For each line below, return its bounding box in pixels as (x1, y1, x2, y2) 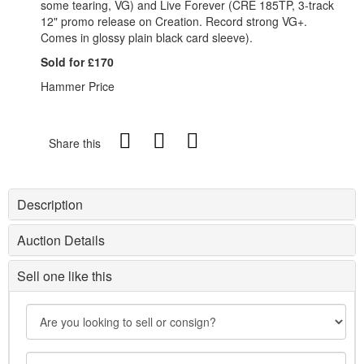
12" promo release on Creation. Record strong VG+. (41, 13, 307, 30)
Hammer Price (41, 78, 115, 95)
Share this (49, 135, 101, 152)
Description (17, 195, 83, 214)
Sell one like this (17, 266, 112, 286)
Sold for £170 (41, 54, 114, 71)
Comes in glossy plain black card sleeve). (41, 29, 253, 46)
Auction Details (17, 231, 105, 250)
